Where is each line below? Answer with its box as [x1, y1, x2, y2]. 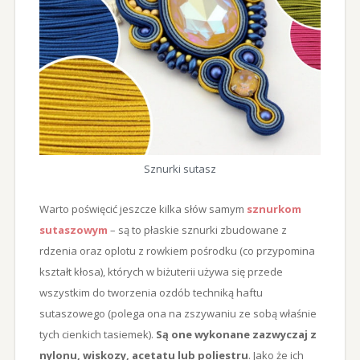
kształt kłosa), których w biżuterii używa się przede [39, 264, 283, 280]
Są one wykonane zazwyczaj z [155, 327, 317, 342]
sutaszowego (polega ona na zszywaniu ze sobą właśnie [39, 306, 317, 321]
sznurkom [246, 202, 301, 217]
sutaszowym [39, 223, 108, 238]
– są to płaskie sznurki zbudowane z [107, 223, 287, 238]
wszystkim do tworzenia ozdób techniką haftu [39, 285, 263, 301]
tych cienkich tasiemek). [39, 327, 156, 342]
